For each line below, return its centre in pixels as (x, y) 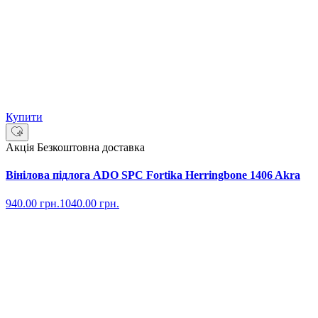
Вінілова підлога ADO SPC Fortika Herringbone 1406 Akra (153, 175)
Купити (24, 117)
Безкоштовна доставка (91, 148)
